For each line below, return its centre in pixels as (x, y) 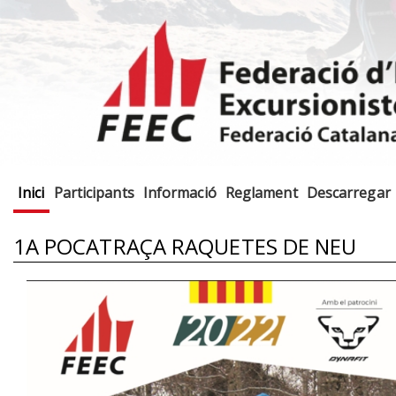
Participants (94, 193)
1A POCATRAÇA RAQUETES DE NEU (185, 246)
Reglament (261, 193)
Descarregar (348, 193)
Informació (179, 193)
